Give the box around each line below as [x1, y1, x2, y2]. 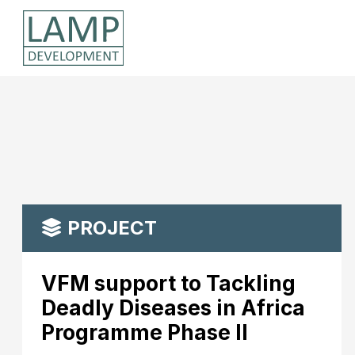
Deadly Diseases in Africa [41, 295, 305, 320]
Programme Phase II [41, 319, 248, 345]
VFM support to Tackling [41, 270, 296, 296]
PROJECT [63, 216, 157, 239]
